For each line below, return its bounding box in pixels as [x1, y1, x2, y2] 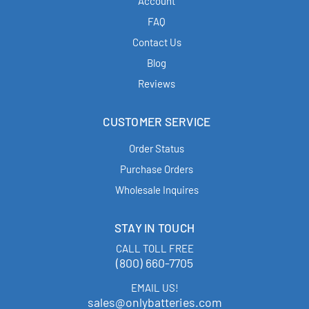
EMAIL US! [130, 281, 179, 294]
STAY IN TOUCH [114, 221, 195, 235]
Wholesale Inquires [114, 183, 199, 197]
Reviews [138, 77, 176, 90]
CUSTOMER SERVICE [103, 114, 211, 128]
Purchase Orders [120, 163, 194, 176]
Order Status [129, 142, 185, 155]
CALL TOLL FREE [115, 241, 194, 255]
